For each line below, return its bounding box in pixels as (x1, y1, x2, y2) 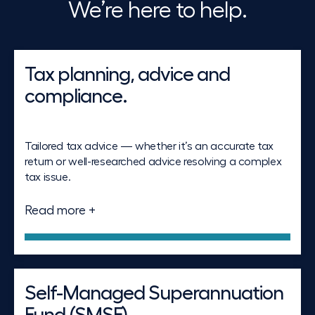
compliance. (25, 86, 127, 106)
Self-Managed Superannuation (25, 283, 283, 304)
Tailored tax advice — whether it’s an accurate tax (25, 141, 274, 153)
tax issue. (25, 172, 71, 184)
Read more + (25, 204, 96, 217)
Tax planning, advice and (25, 65, 230, 84)
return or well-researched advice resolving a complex (25, 156, 282, 168)
